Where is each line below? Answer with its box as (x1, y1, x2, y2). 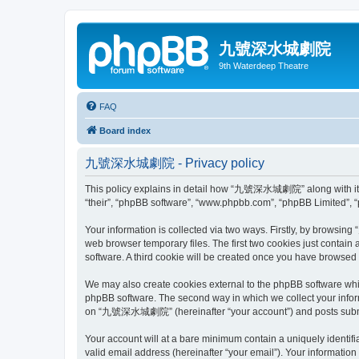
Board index (99, 125, 151, 135)
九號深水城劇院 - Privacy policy (85, 155, 264, 170)
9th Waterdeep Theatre (219, 61, 309, 71)
